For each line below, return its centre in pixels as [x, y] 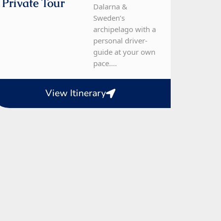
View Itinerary [75, 93]
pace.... [105, 63]
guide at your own [125, 52]
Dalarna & [110, 7]
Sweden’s [109, 18]
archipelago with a [125, 29]
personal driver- [121, 41]
